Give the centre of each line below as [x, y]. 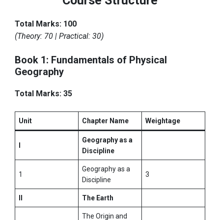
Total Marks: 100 [46, 24]
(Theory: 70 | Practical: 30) [59, 36]
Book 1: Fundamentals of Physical [91, 60]
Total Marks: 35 [43, 94]
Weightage [163, 121]
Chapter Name [105, 121]
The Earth [98, 198]
